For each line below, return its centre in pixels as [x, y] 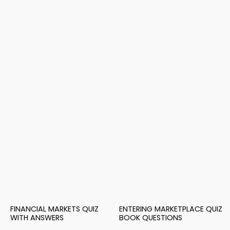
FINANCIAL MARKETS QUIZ [54, 209]
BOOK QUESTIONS [151, 218]
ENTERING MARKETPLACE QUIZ [171, 209]
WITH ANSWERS [37, 218]
